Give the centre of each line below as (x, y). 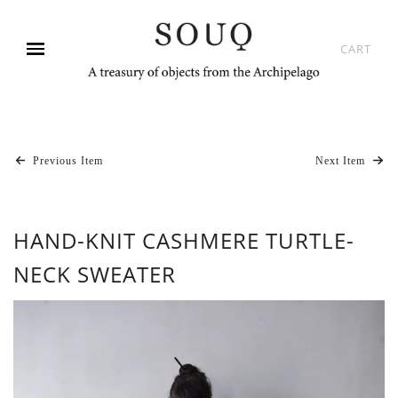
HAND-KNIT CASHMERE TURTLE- (184, 240)
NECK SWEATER (95, 274)
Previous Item (67, 161)
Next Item (342, 161)
